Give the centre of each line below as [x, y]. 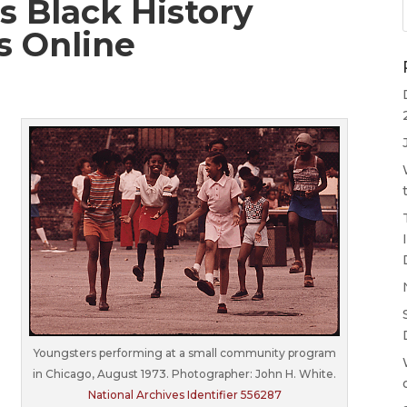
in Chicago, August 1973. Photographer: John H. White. [185, 374]
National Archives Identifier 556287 [184, 395]
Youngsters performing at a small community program [184, 353]
